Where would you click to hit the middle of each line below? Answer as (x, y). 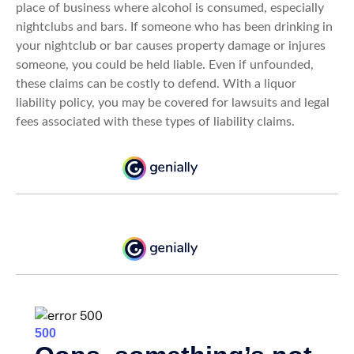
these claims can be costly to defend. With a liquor (156, 84)
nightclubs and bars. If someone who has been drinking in (174, 27)
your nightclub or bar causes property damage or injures (171, 46)
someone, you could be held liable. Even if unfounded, (165, 65)
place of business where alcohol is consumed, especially (170, 8)
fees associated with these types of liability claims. (155, 122)
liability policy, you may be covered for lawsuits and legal (173, 103)
